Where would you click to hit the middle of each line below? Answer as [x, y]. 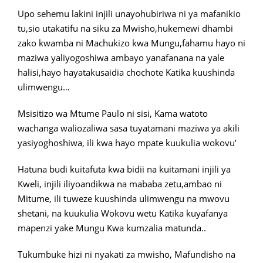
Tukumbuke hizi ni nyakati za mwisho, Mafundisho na [127, 254]
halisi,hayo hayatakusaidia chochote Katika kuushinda [126, 72]
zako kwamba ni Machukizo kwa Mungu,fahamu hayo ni [131, 43]
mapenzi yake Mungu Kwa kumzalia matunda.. [112, 228]
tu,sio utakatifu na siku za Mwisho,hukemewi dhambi [125, 28]
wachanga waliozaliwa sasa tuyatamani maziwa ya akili [129, 128]
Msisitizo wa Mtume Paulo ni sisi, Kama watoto [113, 113]
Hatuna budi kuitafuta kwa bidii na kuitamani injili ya [124, 169]
